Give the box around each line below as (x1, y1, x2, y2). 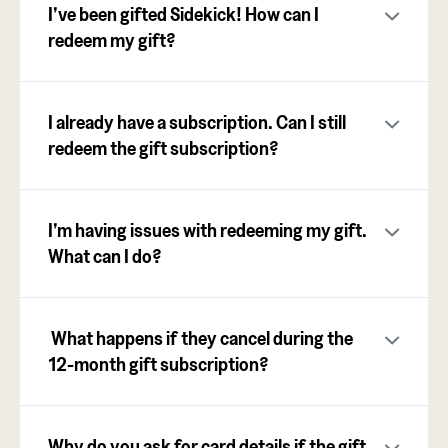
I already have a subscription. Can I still (48, 110, 346, 133)
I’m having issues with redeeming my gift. (48, 218, 367, 241)
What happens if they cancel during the (48, 326, 353, 349)
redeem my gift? (48, 28, 176, 51)
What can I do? (48, 244, 162, 267)
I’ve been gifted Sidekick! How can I (48, 2, 319, 25)
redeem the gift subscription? (48, 136, 279, 159)
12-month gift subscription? (48, 352, 269, 375)
